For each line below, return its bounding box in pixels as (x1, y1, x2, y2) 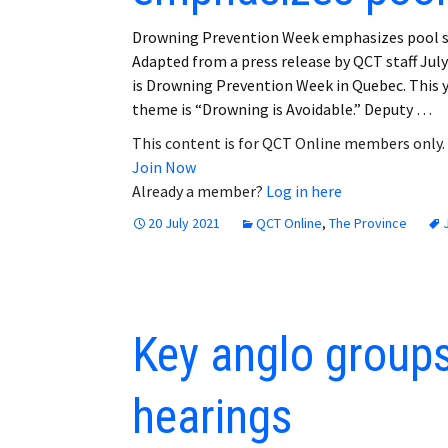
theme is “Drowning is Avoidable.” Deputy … (132, 98, 432, 119)
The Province (329, 213, 407, 232)
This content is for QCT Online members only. (132, 132, 445, 153)
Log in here (266, 180, 342, 201)
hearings (132, 387, 292, 445)
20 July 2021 (148, 213, 220, 232)
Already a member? (132, 180, 266, 201)
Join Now (132, 156, 196, 177)
